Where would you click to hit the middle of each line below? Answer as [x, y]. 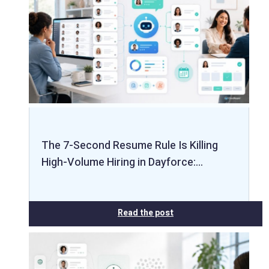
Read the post [146, 213]
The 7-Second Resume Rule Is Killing [130, 145]
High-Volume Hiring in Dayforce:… [122, 162]
